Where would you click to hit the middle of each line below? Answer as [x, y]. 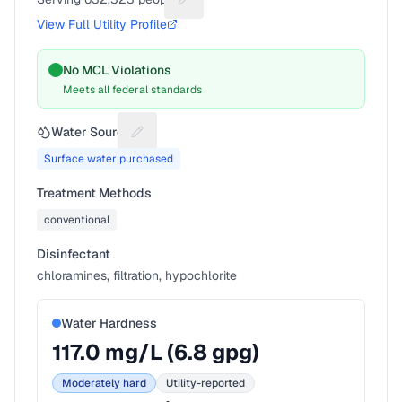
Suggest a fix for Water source [235, 141]
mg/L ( [137, 352]
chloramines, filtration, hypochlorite [137, 275]
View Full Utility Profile [102, 24]
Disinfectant [74, 254]
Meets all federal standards [132, 90]
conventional [77, 220]
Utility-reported [205, 383]
